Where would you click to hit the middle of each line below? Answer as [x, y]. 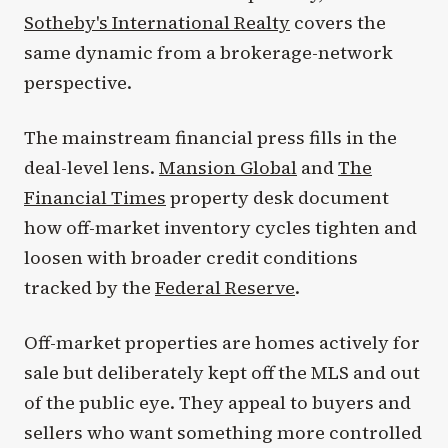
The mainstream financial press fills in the [210, 137]
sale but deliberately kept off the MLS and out [222, 372]
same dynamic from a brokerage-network [208, 52]
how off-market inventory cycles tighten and [220, 227]
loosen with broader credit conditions [191, 257]
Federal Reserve [225, 287]
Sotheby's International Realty [157, 22]
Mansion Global [228, 167]
